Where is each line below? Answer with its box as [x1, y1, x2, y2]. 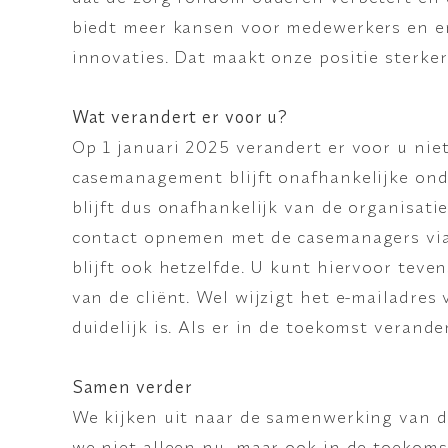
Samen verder [71, 375, 193, 397]
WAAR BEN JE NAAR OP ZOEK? [17, 248, 197, 262]
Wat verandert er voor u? [71, 105, 289, 127]
